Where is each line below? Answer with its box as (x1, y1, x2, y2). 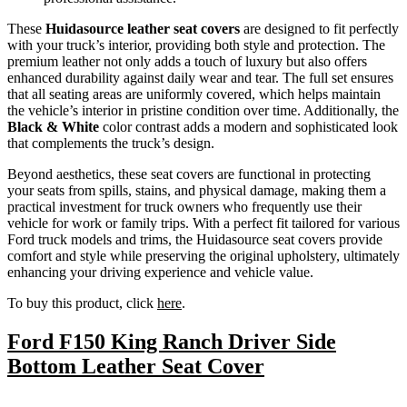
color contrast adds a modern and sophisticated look (99, 119, 398, 135)
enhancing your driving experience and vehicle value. (7, 264, 313, 281)
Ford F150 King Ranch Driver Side (7, 330, 336, 354)
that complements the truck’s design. (7, 135, 214, 152)
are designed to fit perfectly (240, 21, 399, 37)
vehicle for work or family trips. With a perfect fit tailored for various (7, 215, 400, 232)
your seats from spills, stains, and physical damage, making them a (7, 183, 386, 199)
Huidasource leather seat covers (45, 21, 240, 37)
